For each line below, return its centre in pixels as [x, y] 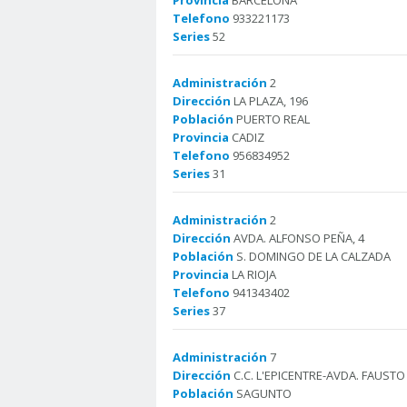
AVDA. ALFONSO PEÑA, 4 [298, 238]
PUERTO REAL [272, 119]
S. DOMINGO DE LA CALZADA [312, 256]
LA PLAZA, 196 [269, 101]
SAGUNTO [263, 393]
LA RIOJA [253, 274]
